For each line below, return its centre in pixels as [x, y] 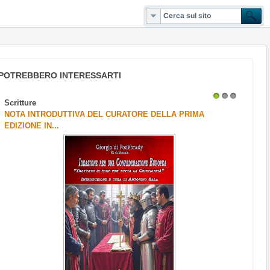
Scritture [20, 103]
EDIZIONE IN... [32, 126]
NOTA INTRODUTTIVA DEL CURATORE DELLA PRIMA [105, 114]
